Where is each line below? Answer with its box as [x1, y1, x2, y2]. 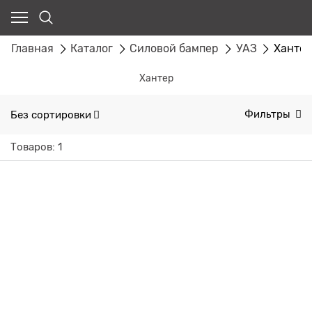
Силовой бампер [130, 42, 219, 55]
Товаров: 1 [10, 141, 62, 153]
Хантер [139, 72, 173, 84]
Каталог [70, 42, 114, 55]
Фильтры [244, 109, 293, 120]
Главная [11, 42, 54, 55]
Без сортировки [10, 109, 91, 120]
